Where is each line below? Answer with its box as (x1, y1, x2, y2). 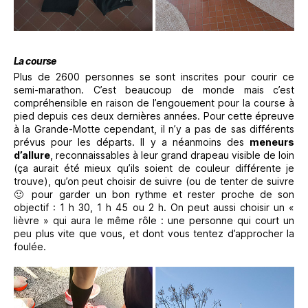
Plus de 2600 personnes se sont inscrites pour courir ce (14, 70, 294, 82)
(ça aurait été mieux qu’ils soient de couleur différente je (14, 162, 294, 174)
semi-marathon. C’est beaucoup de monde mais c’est (14, 83, 294, 96)
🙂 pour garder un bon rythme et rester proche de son (14, 188, 294, 200)
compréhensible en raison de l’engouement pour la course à (14, 96, 294, 109)
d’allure (14, 148, 50, 161)
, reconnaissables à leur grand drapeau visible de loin (50, 148, 294, 161)
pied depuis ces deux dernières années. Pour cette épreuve (14, 109, 294, 122)
